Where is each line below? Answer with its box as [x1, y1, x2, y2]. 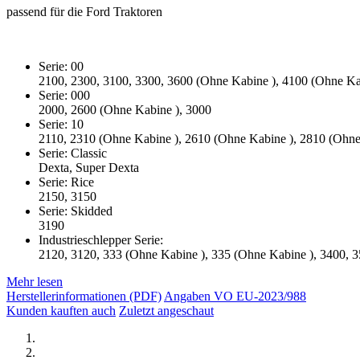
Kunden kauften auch [6, 303, 116, 317]
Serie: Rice [39, 174, 129, 189]
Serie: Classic [39, 145, 142, 160]
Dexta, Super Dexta [39, 160, 139, 174]
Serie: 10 [39, 117, 119, 131]
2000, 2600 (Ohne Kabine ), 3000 [39, 102, 211, 117]
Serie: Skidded [39, 203, 148, 218]
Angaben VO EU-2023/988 [164, 288, 306, 303]
